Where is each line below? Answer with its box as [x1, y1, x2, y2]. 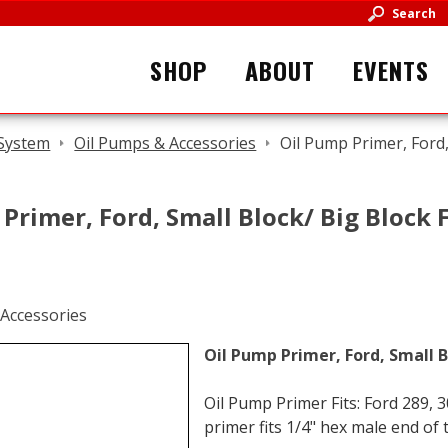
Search [391, 5, 436, 22]
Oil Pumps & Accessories [74, 132, 257, 154]
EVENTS [353, 51, 429, 88]
